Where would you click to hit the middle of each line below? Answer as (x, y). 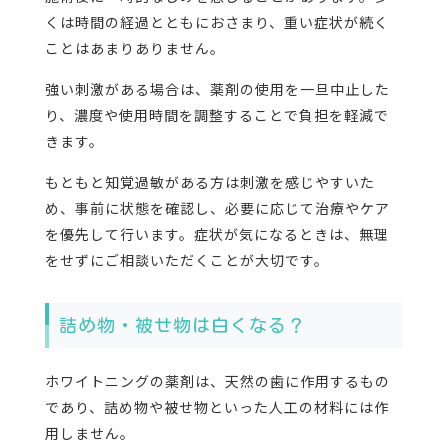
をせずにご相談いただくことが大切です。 (186, 259)
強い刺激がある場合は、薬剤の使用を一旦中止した (217, 88)
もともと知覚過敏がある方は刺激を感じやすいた (209, 181)
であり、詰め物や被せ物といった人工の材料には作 (216, 406)
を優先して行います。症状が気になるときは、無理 (216, 233)
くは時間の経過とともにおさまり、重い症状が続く (216, 21)
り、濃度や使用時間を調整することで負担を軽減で (216, 114)
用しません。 (89, 432)
